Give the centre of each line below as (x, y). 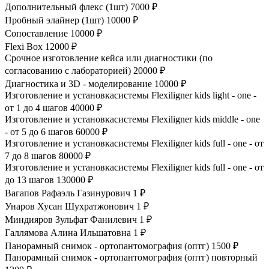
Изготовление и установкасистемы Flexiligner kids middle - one (132, 119)
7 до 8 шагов (31, 156)
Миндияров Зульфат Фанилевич (71, 219)
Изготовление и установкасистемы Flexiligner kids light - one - (131, 95)
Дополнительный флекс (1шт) (66, 7)
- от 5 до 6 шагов (39, 131)
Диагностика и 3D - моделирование (78, 83)
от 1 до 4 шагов (36, 107)
